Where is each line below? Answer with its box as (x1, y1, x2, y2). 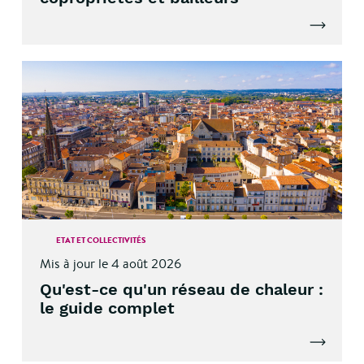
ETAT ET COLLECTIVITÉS (55, 234, 146, 245)
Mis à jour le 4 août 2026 (39, 255, 181, 272)
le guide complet (39, 298, 175, 318)
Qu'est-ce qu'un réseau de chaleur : (39, 279, 323, 299)
